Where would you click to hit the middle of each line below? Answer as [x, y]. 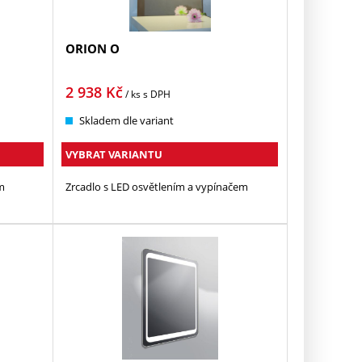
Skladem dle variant [127, 120]
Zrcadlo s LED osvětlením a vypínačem [157, 186]
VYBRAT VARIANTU [114, 154]
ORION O [93, 48]
